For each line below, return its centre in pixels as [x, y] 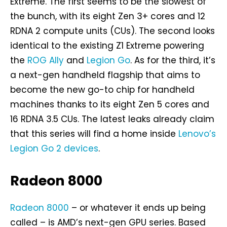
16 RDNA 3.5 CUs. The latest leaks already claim [112, 119]
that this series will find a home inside [94, 134]
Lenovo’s [197, 134]
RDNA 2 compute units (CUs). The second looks [112, 31]
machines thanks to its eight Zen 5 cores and [110, 105]
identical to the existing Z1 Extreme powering [107, 46]
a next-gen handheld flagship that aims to [105, 75]
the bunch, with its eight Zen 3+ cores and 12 [108, 16]
